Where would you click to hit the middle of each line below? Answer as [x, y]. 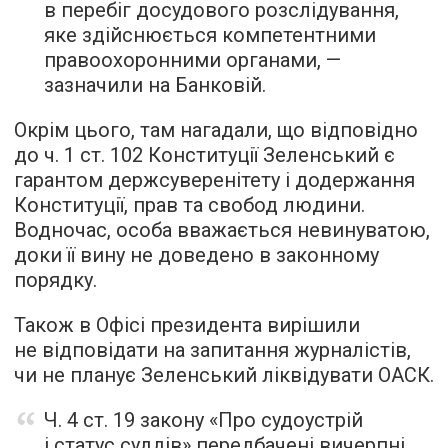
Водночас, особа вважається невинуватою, [222, 230]
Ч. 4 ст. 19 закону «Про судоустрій [203, 420]
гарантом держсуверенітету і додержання [214, 180]
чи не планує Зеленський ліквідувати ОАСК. [224, 375]
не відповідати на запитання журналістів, [212, 350]
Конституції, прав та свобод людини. [189, 205]
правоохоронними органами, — [192, 60]
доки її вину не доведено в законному [196, 255]
